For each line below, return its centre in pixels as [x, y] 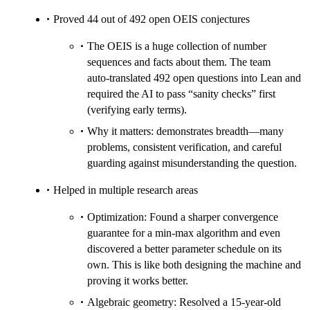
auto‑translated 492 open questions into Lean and [194, 78]
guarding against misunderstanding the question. [192, 163]
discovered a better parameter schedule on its [184, 249]
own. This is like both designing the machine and [194, 265]
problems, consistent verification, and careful [184, 147]
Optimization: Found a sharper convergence [183, 217]
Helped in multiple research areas [126, 190]
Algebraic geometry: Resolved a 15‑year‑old [184, 302]
